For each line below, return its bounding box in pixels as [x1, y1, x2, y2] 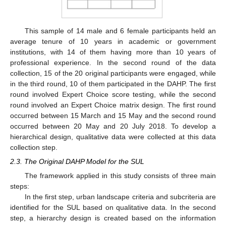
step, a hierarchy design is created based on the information [10, 213, 216, 222]
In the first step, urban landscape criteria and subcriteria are [24, 192, 216, 201]
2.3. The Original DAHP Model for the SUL [10, 157, 144, 165]
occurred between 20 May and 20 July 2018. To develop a [10, 122, 216, 130]
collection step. [10, 143, 58, 151]
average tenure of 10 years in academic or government [10, 37, 216, 45]
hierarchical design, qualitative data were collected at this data [10, 132, 216, 141]
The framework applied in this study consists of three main [24, 171, 216, 180]
